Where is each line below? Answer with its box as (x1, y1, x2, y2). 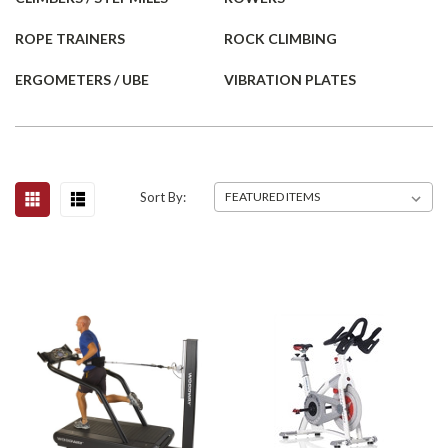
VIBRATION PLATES (224, 71, 356, 88)
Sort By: (140, 189, 187, 205)
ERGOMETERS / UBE (15, 71, 149, 88)
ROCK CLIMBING (224, 30, 337, 47)
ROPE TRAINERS (15, 30, 125, 47)
